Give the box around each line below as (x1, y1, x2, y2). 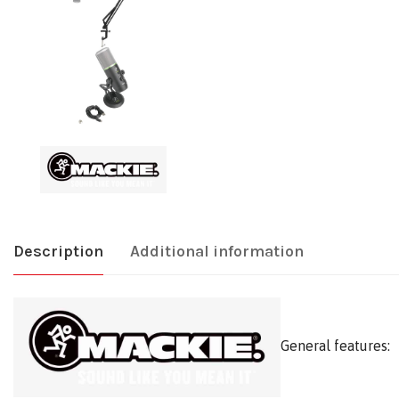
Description (13, 240, 103, 261)
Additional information (130, 240, 304, 261)
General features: (281, 337, 390, 354)
